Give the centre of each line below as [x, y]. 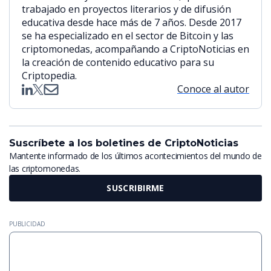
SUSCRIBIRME [135, 188]
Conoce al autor [213, 89]
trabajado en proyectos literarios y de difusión [126, 9]
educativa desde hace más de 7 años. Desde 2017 [132, 23]
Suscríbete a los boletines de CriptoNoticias [124, 143]
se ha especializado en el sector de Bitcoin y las [128, 36]
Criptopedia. [49, 76]
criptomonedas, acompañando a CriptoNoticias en [135, 49]
